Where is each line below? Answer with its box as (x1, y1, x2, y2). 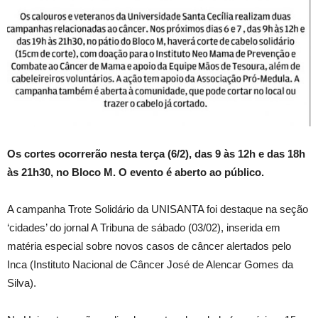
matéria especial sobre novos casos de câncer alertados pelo (7, 240, 291, 253)
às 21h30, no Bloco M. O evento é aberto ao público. (7, 166, 264, 179)
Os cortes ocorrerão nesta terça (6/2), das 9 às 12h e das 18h (7, 148, 305, 160)
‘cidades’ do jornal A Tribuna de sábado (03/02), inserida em (7, 221, 280, 234)
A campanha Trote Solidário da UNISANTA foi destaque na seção (7, 203, 308, 216)
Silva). (7, 277, 36, 290)
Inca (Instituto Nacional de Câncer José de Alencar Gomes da (7, 258, 293, 271)
